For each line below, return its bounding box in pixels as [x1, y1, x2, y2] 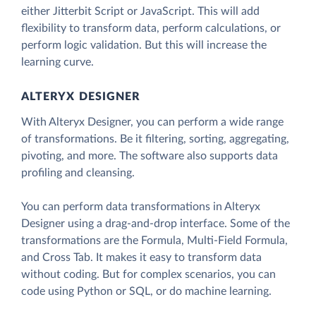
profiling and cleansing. [21, 166, 135, 178]
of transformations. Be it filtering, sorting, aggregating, [21, 133, 289, 145]
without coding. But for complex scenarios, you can [21, 268, 276, 280]
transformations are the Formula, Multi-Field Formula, [21, 234, 288, 246]
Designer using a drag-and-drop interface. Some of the [21, 217, 290, 229]
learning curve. [21, 56, 94, 68]
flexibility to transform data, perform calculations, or [21, 22, 281, 34]
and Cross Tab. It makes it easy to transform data [21, 251, 262, 263]
